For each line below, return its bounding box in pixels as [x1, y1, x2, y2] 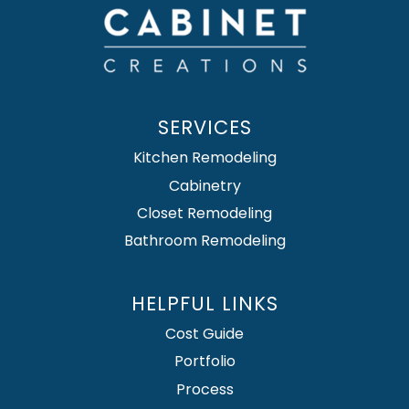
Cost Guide [165, 322, 244, 344]
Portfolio [173, 351, 236, 372]
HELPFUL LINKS [131, 289, 278, 317]
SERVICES [157, 114, 252, 142]
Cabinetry [168, 174, 241, 196]
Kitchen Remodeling [132, 147, 277, 169]
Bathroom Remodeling [123, 230, 286, 252]
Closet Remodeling [137, 202, 272, 224]
